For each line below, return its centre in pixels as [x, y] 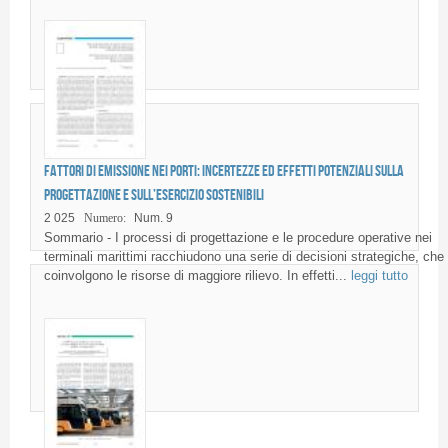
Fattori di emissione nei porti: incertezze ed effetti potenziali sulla [223, 171]
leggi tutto [379, 275]
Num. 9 [153, 217]
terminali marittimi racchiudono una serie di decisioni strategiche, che [243, 256]
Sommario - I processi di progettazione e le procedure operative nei [237, 237]
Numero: [104, 217]
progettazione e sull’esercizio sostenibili [153, 195]
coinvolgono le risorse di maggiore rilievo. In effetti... [197, 275]
